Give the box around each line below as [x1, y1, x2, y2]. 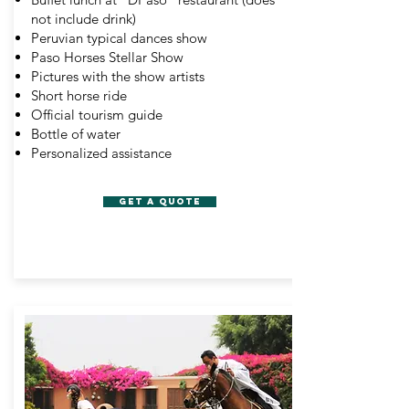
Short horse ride [31, 87, 127, 104]
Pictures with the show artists [31, 68, 204, 85]
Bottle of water [31, 125, 121, 142]
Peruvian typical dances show [31, 29, 207, 47]
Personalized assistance [31, 144, 172, 162]
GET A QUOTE [119, 195, 201, 207]
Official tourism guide [31, 106, 163, 123]
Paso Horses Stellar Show [31, 48, 184, 66]
